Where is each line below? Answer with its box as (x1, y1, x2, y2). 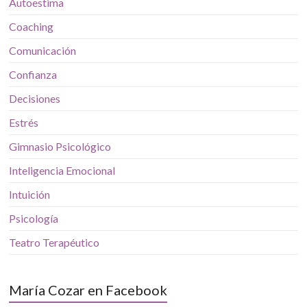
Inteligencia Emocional (9, 164, 116, 177)
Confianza (9, 68, 58, 82)
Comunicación (9, 44, 77, 58)
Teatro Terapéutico (9, 236, 100, 249)
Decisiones (9, 92, 61, 106)
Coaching (9, 20, 54, 34)
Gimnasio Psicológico (9, 140, 112, 153)
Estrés (9, 116, 39, 130)
